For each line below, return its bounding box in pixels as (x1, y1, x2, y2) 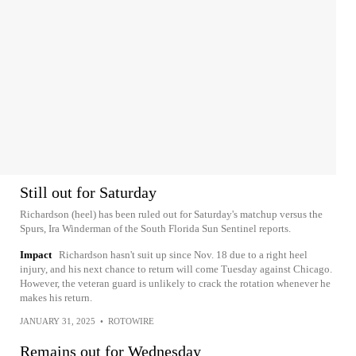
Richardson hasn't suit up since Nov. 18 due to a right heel (59, 249, 308, 261)
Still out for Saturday (20, 184, 157, 201)
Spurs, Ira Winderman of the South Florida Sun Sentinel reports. (20, 222, 291, 234)
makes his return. (20, 292, 92, 304)
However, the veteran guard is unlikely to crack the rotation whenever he (20, 277, 331, 289)
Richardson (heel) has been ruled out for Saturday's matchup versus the (20, 208, 323, 220)
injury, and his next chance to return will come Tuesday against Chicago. (20, 263, 332, 275)
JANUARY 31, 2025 (20, 316, 95, 326)
